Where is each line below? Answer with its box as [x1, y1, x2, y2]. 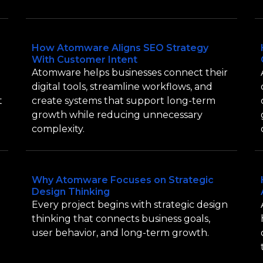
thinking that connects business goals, [32, 213, 210, 224]
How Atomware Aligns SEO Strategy [32, 42, 208, 53]
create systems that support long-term [32, 95, 215, 106]
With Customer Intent [32, 53, 137, 65]
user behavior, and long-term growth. [32, 227, 209, 238]
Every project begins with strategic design [32, 198, 228, 210]
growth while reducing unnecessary [32, 109, 203, 120]
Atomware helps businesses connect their [32, 66, 228, 78]
